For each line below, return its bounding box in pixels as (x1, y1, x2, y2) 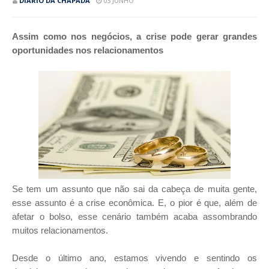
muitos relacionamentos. (12, 225, 110, 235)
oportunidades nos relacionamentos (12, 45, 163, 55)
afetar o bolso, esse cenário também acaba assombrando (12, 211, 257, 222)
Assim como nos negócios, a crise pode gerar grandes (12, 31, 257, 41)
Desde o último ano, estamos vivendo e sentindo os (12, 253, 257, 263)
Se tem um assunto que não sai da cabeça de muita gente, (12, 184, 257, 194)
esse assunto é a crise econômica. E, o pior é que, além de (12, 198, 257, 208)
